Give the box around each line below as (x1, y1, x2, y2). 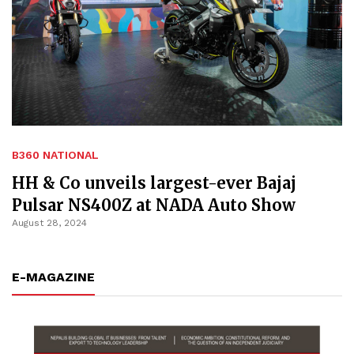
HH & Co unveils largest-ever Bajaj (12, 173, 296, 194)
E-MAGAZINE (12, 269, 95, 285)
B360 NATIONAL (12, 149, 99, 162)
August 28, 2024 (12, 217, 87, 229)
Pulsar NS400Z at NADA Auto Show (12, 195, 296, 216)
